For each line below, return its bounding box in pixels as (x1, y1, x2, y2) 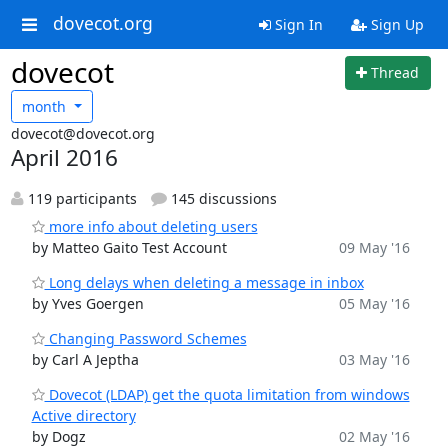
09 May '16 (338, 238, 410, 257)
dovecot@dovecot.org (10, 124, 155, 143)
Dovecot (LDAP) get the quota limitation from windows (44, 385, 410, 404)
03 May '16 (338, 350, 410, 369)
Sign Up (366, 15, 424, 34)
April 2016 (10, 142, 118, 173)
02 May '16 (338, 427, 410, 446)
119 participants (23, 189, 137, 208)
